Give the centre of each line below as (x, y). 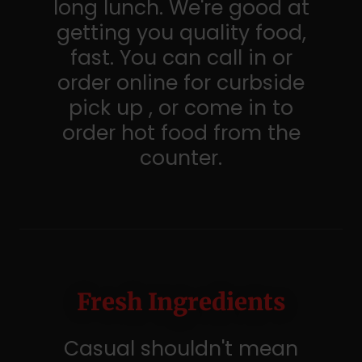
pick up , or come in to (181, 108)
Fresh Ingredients (181, 302)
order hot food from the (181, 133)
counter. (181, 158)
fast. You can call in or (181, 58)
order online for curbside (181, 83)
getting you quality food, (181, 33)
